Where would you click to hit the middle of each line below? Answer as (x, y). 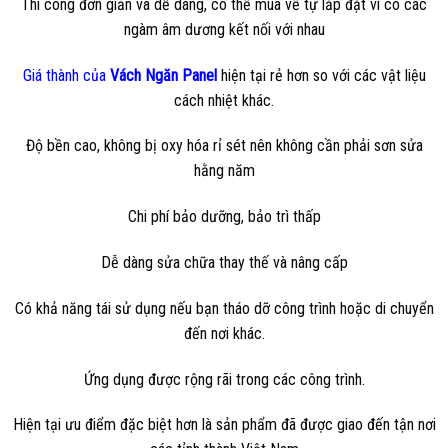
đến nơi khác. (224, 333)
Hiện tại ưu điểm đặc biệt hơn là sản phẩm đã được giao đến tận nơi (224, 425)
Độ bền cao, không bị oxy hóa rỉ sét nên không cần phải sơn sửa (224, 146)
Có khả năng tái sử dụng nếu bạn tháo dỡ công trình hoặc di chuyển (224, 308)
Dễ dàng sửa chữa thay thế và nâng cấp (224, 263)
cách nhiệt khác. (224, 100)
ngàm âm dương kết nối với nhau (224, 29)
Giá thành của (66, 75)
